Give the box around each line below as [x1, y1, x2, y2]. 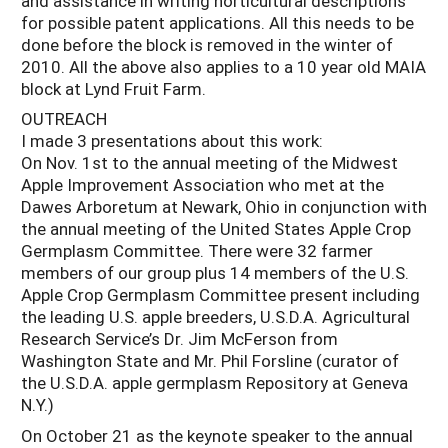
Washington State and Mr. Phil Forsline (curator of [21, 349, 399, 373]
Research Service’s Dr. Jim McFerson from [21, 327, 338, 351]
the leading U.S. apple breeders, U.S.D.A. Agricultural [21, 305, 410, 329]
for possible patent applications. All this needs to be [21, 10, 414, 34]
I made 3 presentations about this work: [21, 129, 323, 153]
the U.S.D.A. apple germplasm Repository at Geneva [21, 371, 408, 395]
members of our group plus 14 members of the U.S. [21, 261, 409, 285]
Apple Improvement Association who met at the [21, 173, 384, 197]
